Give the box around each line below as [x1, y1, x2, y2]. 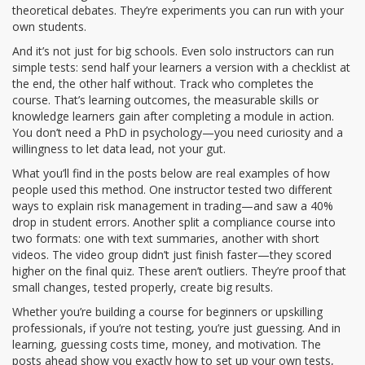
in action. [284, 108, 334, 124]
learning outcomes [89, 92, 187, 108]
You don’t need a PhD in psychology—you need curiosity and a [12, 125, 343, 140]
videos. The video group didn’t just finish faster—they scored [12, 247, 332, 262]
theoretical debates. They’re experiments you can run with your [12, 2, 344, 18]
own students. [12, 19, 86, 34]
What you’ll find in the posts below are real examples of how [12, 165, 330, 181]
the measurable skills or [194, 92, 319, 108]
